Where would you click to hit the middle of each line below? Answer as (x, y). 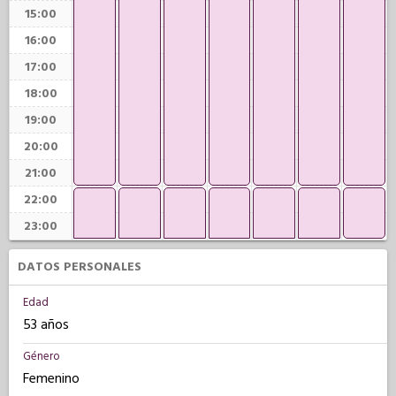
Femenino (51, 378)
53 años (46, 324)
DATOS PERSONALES (80, 267)
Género (42, 356)
